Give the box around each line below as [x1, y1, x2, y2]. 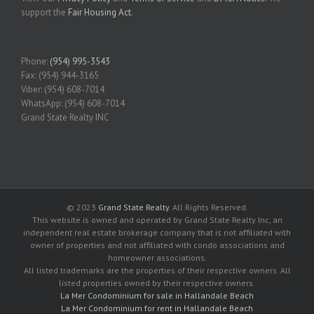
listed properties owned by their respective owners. [59, 277, 255, 288]
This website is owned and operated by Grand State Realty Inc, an [32, 214, 282, 225]
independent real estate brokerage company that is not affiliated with [23, 226, 291, 238]
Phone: [21, 55, 50, 67]
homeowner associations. [107, 252, 207, 263]
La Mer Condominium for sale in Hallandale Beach [60, 289, 254, 301]
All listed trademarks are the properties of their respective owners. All [23, 264, 291, 275]
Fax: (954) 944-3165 [21, 69, 99, 81]
